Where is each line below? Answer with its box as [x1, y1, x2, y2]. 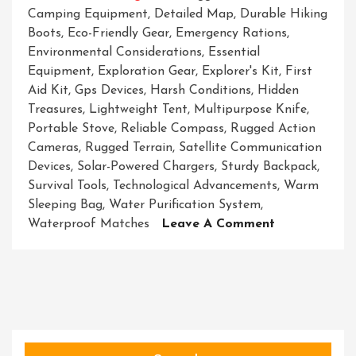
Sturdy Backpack [221, 161, 317, 174]
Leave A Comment [161, 218, 275, 231]
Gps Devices [75, 84, 144, 98]
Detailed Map [154, 8, 234, 21]
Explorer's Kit [202, 65, 279, 79]
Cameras [28, 141, 79, 155]
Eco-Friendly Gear [68, 27, 169, 41]
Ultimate [274, 274, 327, 288]
